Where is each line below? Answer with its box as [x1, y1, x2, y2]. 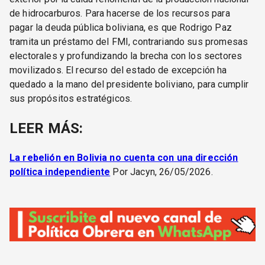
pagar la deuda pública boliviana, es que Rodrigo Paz [9, 21, 232, 33]
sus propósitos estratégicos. [9, 92, 132, 104]
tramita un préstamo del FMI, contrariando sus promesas [9, 35, 248, 47]
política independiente [9, 166, 111, 177]
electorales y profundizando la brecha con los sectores [9, 50, 243, 62]
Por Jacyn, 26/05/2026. [110, 166, 213, 177]
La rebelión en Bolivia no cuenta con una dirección [9, 151, 238, 163]
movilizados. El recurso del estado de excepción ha [9, 64, 227, 76]
